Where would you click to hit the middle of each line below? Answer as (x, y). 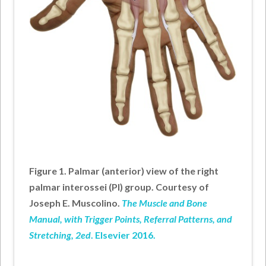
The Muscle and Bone (165, 203)
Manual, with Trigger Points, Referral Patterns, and (131, 219)
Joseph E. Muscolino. (76, 203)
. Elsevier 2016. (123, 235)
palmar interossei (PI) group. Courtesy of (119, 187)
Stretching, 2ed (60, 235)
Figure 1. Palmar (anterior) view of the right (124, 171)
